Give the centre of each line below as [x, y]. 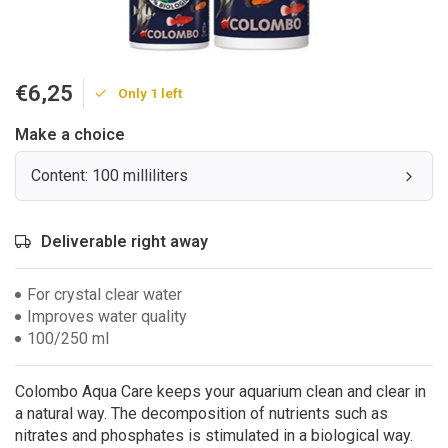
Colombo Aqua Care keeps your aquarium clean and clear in [220, 391]
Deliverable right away [124, 241]
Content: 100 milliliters [109, 175]
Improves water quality [107, 316]
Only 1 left [150, 93]
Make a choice [70, 134]
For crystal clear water [104, 294]
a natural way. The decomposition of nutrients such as [201, 413]
